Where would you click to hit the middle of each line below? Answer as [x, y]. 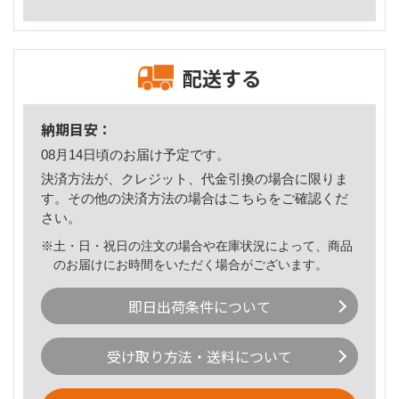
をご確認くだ [308, 198]
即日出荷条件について [199, 306]
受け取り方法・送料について [199, 357]
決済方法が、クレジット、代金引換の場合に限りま [195, 178]
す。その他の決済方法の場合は [134, 198]
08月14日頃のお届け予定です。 [135, 155]
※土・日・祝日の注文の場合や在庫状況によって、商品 [197, 245]
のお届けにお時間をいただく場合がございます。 [191, 264]
